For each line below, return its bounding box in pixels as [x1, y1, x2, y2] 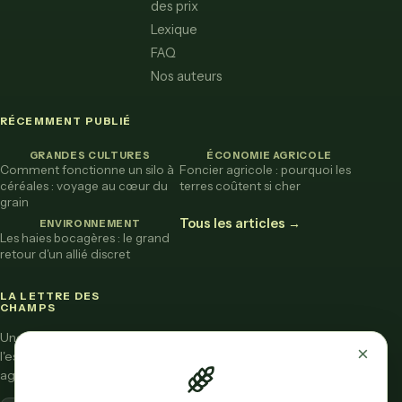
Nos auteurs [151, 67, 223, 84]
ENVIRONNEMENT [39, 216, 141, 230]
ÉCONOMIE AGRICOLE [205, 148, 333, 162]
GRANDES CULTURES [29, 148, 151, 162]
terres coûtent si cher [179, 178, 301, 193]
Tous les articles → [179, 214, 301, 232]
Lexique [151, 21, 198, 38]
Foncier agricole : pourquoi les [179, 162, 351, 177]
